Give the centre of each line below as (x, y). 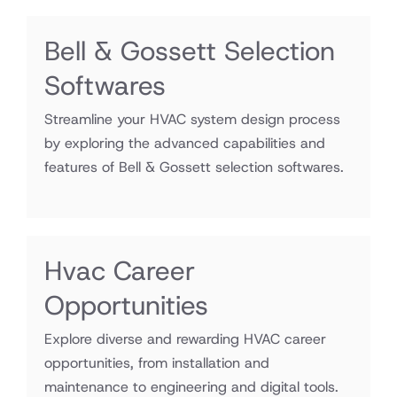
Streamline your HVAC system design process (192, 119)
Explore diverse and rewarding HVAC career (185, 339)
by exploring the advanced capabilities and (185, 143)
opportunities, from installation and (157, 363)
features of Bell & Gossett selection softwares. (194, 167)
